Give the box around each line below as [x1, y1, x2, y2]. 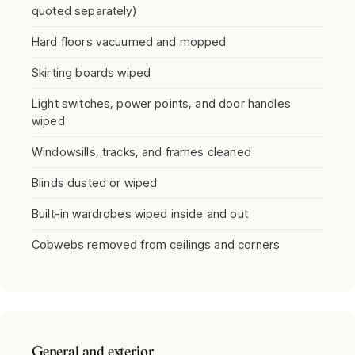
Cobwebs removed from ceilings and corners [32, 237, 281, 252]
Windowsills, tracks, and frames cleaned [32, 144, 251, 159]
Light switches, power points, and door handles [32, 96, 291, 111]
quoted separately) [32, 3, 136, 18]
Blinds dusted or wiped [32, 175, 158, 190]
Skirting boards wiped [32, 65, 151, 80]
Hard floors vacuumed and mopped [32, 34, 227, 49]
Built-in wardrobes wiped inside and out [32, 206, 248, 221]
